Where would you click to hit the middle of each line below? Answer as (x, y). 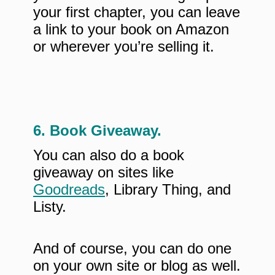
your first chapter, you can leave (137, 12)
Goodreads (69, 190)
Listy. (50, 207)
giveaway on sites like (103, 172)
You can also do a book (109, 155)
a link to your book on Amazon (131, 29)
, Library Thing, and (168, 190)
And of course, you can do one (132, 249)
